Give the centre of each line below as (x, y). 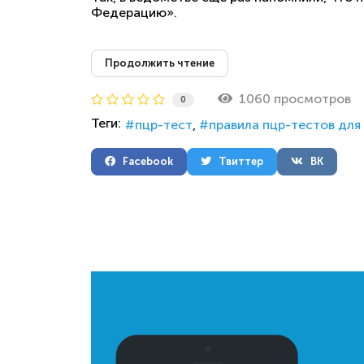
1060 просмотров (292, 99)
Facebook (144, 162)
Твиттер (237, 162)
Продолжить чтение (160, 63)
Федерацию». (134, 12)
